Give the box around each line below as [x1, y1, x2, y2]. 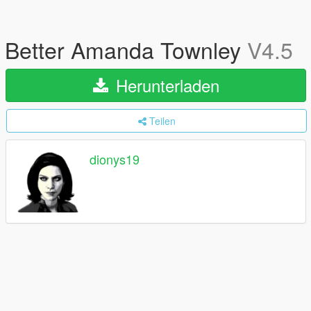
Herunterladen [110, 73, 219, 97]
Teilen [149, 114, 176, 128]
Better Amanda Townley [5, 33, 247, 65]
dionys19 [90, 150, 140, 169]
